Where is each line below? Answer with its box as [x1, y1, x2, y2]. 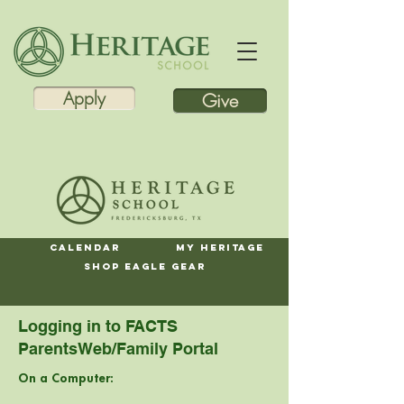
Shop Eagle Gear [83, 261, 206, 272]
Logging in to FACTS [18, 317, 178, 335]
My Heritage [176, 242, 264, 253]
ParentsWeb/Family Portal [18, 339, 218, 358]
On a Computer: [18, 372, 114, 386]
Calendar [49, 242, 120, 253]
